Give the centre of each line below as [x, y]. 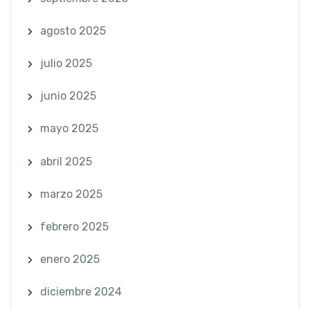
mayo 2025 [69, 129]
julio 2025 [66, 64]
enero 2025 [70, 259]
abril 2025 [66, 161]
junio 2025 [68, 96]
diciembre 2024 [81, 292]
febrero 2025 [74, 227]
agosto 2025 [73, 30]
